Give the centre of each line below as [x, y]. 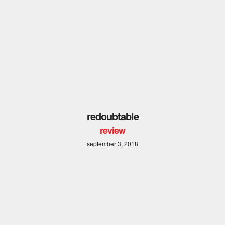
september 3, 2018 [113, 143]
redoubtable [113, 116]
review [113, 130]
